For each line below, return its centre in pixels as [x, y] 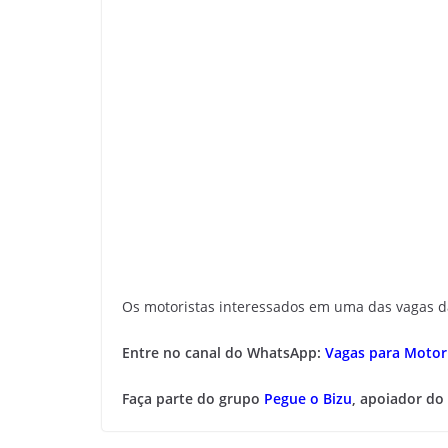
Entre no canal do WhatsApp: [223, 352]
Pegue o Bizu [308, 398]
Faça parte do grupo [193, 398]
